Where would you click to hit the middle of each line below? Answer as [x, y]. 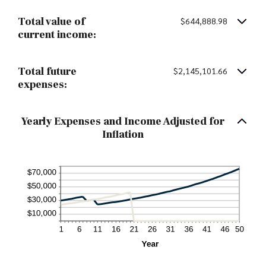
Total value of [51, 22]
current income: [57, 35]
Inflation [123, 135]
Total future [47, 72]
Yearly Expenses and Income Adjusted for [123, 122]
